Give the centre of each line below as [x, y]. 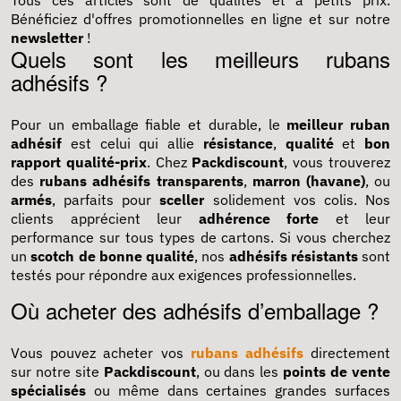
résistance [238, 143]
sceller [182, 199]
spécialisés [48, 390]
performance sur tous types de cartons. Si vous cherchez [200, 237]
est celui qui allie [132, 143]
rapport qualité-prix [79, 162]
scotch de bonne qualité [112, 256]
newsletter [49, 37]
